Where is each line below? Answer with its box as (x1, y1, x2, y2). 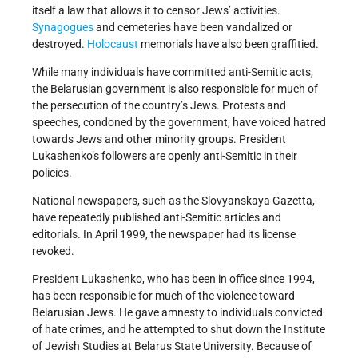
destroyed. (32, 37, 87, 50)
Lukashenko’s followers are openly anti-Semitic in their (32, 149, 297, 162)
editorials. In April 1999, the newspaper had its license (32, 227, 296, 241)
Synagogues (32, 20, 93, 34)
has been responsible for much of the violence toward (32, 288, 295, 302)
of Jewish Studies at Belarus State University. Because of (32, 339, 312, 352)
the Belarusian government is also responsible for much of (32, 82, 318, 95)
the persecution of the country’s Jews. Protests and (32, 98, 286, 112)
